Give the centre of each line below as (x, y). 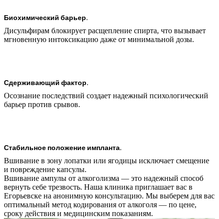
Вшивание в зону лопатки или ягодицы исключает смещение (107, 160)
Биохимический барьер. (46, 17)
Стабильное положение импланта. (63, 147)
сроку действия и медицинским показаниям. (78, 213)
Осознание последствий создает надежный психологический (106, 95)
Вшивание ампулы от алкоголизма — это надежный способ (104, 178)
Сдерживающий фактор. (46, 82)
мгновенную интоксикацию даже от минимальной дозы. (99, 39)
